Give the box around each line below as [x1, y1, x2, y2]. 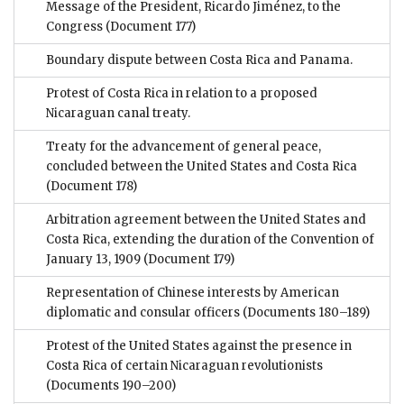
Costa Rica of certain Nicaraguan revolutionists [46, 358, 323, 374]
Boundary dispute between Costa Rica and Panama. [46, 52, 353, 69]
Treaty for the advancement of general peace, [46, 139, 321, 155]
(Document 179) [141, 252, 234, 268]
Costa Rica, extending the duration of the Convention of [46, 232, 374, 248]
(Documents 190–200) [46, 378, 176, 394]
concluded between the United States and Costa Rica [46, 159, 357, 175]
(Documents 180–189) [240, 305, 370, 321]
